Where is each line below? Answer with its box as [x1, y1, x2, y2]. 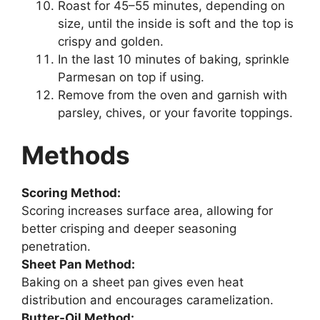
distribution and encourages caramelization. [21, 293, 274, 307]
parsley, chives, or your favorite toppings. [58, 105, 293, 120]
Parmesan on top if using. [58, 69, 204, 84]
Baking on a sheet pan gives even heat [21, 275, 244, 289]
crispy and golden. [58, 34, 164, 49]
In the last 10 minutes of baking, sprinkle [58, 51, 289, 66]
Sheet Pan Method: [21, 257, 135, 271]
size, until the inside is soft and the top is [58, 16, 294, 31]
